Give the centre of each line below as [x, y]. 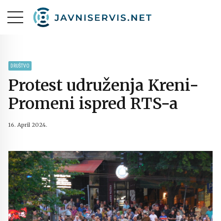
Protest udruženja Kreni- [104, 85]
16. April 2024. [28, 125]
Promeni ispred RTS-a [93, 103]
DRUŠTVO [20, 66]
